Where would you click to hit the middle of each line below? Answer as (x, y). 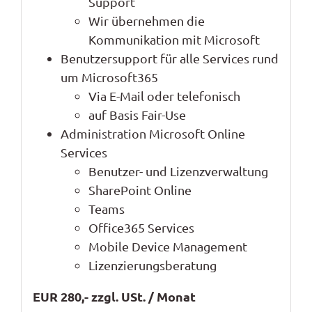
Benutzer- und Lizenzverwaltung (178, 171)
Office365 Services (141, 228)
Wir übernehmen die (146, 21)
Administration (104, 134)
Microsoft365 (119, 77)
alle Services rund (229, 58)
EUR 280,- (60, 297)
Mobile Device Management (167, 247)
